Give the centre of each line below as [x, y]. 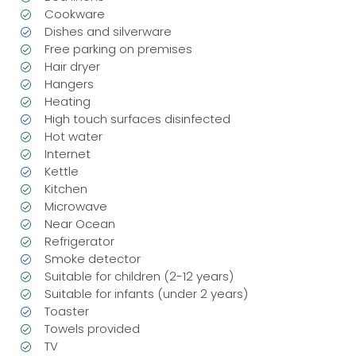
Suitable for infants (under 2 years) [147, 293]
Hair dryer [73, 66]
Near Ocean [80, 223]
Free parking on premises [119, 48]
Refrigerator [80, 241]
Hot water [74, 136]
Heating [68, 101]
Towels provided [93, 328]
